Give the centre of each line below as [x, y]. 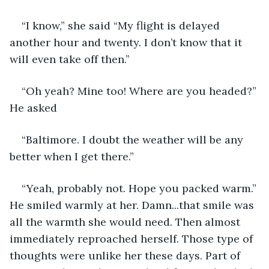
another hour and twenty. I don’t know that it [127, 42]
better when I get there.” [73, 156]
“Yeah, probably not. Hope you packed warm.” [141, 188]
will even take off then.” [71, 59]
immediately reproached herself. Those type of [133, 238]
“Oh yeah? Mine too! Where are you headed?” [141, 91]
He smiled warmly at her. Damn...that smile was [133, 205]
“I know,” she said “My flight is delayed [122, 25]
